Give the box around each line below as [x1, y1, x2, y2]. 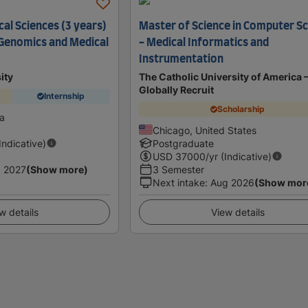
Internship [44, 91, 85, 102]
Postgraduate [153, 137, 214, 149]
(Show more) [26, 163, 88, 175]
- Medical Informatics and [139, 36, 269, 48]
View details [210, 206, 265, 218]
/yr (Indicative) [206, 150, 272, 162]
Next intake [153, 176, 206, 188]
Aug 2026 [210, 176, 255, 188]
